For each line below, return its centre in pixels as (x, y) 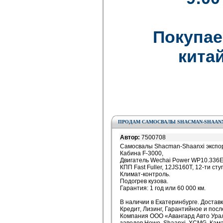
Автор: (131, 137)
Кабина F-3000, (142, 153)
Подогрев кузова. (144, 181)
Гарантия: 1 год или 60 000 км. (163, 188)
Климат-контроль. (145, 174)
